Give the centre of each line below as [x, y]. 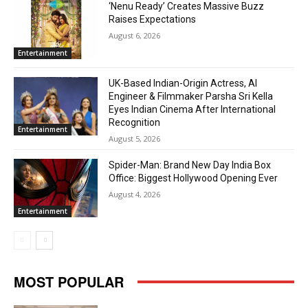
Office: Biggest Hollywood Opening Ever [194, 178]
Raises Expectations [153, 20]
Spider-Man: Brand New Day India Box [190, 165]
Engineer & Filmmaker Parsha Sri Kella [191, 96]
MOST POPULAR [69, 282]
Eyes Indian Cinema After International [192, 109]
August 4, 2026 [135, 194]
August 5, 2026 [135, 138]
